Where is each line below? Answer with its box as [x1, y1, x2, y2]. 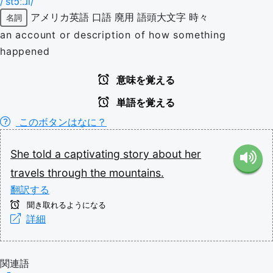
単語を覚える [114, 97, 175, 108]
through [48, 166, 90, 179]
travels [10, 166, 48, 179]
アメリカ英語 [30, 10, 89, 23]
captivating [64, 147, 123, 160]
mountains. [109, 166, 164, 179]
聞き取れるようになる [24, 200, 106, 210]
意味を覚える [114, 75, 175, 85]
